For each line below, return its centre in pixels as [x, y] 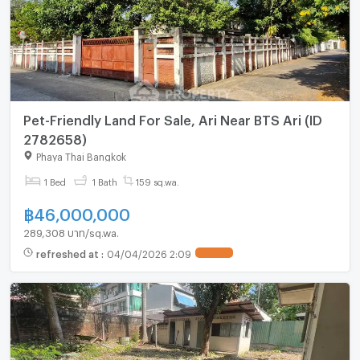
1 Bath [104, 181]
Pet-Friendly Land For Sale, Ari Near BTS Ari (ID [172, 118]
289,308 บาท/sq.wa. [71, 231]
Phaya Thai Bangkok [81, 155]
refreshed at [68, 253]
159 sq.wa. [158, 181]
